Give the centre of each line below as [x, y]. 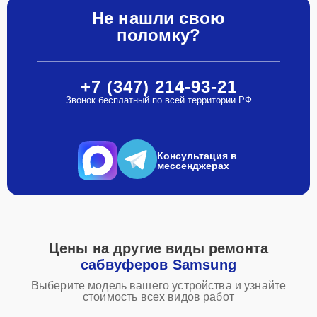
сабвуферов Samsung [158, 265]
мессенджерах [193, 165]
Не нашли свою [158, 18]
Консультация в [197, 155]
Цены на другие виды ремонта [158, 248]
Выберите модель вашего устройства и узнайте [158, 286]
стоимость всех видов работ [158, 297]
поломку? [158, 35]
